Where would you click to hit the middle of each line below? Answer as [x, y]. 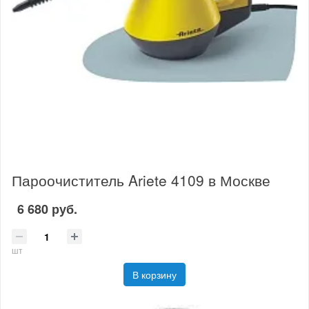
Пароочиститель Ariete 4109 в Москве [141, 180]
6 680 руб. [47, 209]
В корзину [154, 275]
